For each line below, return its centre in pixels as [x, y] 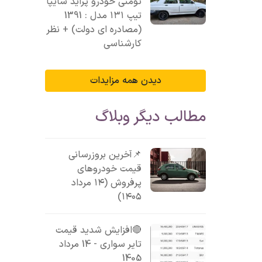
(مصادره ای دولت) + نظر [94, 30]
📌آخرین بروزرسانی [105, 155]
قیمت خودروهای [110, 169]
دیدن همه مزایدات [125, 81]
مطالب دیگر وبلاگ [151, 117]
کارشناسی [123, 44]
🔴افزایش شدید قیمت [99, 230]
